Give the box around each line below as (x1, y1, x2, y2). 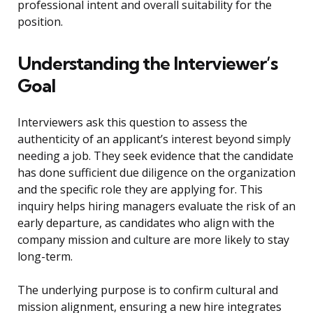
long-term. (17, 249, 73, 265)
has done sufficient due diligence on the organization (17, 165, 296, 181)
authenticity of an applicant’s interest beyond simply (17, 131, 291, 147)
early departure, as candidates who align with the (17, 215, 275, 231)
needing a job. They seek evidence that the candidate (17, 148, 293, 164)
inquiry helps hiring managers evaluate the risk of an (17, 198, 296, 214)
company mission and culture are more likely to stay (17, 232, 289, 248)
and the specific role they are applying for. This (17, 182, 263, 198)
